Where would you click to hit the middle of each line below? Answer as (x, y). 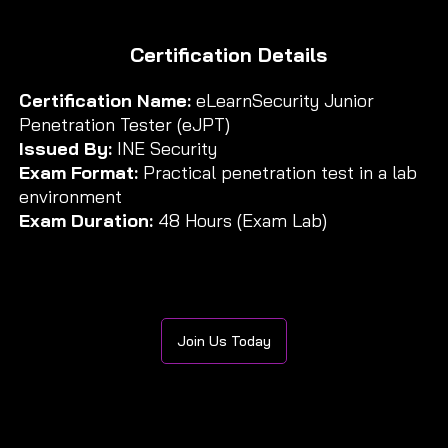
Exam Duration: (85, 220)
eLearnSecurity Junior (284, 100)
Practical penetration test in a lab (279, 172)
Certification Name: (107, 100)
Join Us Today (224, 341)
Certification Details (228, 54)
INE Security (166, 148)
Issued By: (67, 148)
